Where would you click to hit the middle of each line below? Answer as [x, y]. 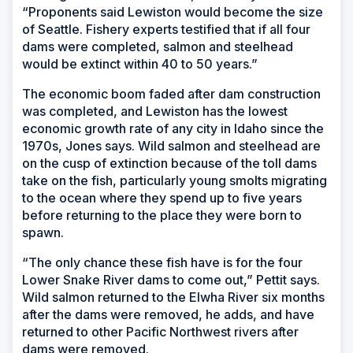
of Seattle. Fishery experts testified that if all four [166, 29]
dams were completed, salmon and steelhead [158, 46]
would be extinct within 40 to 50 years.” [140, 63]
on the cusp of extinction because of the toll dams [169, 163]
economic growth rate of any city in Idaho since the [173, 128]
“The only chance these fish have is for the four [162, 262]
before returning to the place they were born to [162, 215]
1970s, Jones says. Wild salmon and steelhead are [171, 145]
